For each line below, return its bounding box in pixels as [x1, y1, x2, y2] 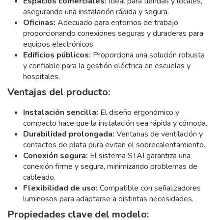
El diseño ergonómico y [98, 107, 179, 118]
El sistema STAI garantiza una [88, 150, 191, 161]
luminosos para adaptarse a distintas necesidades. [23, 193, 193, 204]
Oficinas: [23, 17, 55, 28]
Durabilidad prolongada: [23, 128, 114, 139]
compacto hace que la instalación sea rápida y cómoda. [23, 117, 207, 129]
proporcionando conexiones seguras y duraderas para [23, 27, 203, 39]
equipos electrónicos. [23, 38, 95, 50]
